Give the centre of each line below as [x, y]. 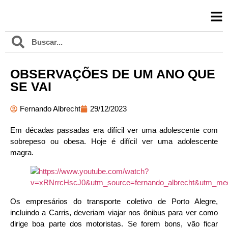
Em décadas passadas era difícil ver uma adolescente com [114, 130]
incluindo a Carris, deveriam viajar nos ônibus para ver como [114, 212]
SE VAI [31, 87]
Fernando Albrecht [50, 109]
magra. [22, 152]
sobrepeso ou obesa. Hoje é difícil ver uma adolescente [114, 141]
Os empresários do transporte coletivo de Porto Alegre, [114, 201]
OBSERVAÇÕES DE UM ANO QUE [113, 74]
